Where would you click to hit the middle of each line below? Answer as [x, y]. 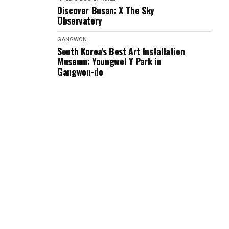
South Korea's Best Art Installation [121, 51]
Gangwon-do [80, 72]
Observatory [80, 20]
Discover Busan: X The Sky [106, 10]
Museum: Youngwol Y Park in [109, 61]
